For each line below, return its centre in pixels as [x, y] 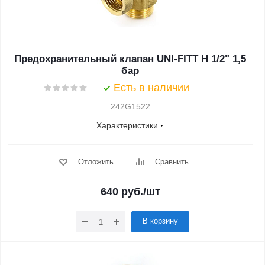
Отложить [96, 162]
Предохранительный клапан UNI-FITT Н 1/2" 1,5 [130, 59]
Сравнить [172, 162]
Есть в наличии [151, 88]
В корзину [160, 221]
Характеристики [127, 125]
